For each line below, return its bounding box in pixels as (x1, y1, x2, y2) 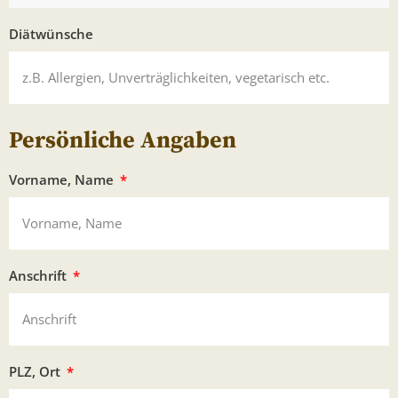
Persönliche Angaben (9, 125, 236, 155)
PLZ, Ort (9, 362, 64, 380)
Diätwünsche (9, 24, 93, 43)
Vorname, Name (9, 170, 117, 188)
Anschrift (9, 266, 70, 284)
